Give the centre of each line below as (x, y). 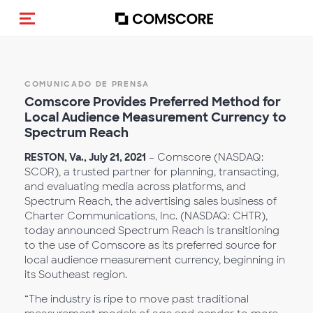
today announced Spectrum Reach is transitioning (152, 231)
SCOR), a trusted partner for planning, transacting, (152, 172)
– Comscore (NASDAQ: (205, 157)
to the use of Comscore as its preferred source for (151, 245)
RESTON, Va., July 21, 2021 (85, 157)
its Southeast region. (76, 275)
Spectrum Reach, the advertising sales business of (151, 201)
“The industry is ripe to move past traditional (137, 299)
